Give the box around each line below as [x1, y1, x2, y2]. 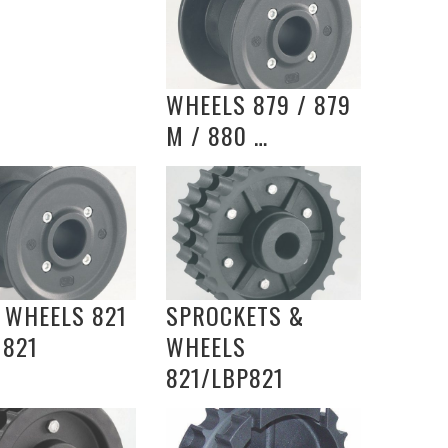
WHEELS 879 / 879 [166, 86, 351, 123]
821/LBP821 [166, 359, 284, 396]
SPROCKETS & [166, 297, 304, 334]
